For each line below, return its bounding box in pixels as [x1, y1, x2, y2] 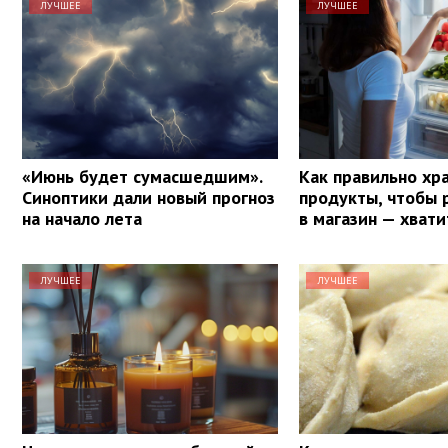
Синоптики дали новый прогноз [22, 185, 275, 209]
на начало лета [22, 206, 142, 230]
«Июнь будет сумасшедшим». [22, 164, 262, 188]
